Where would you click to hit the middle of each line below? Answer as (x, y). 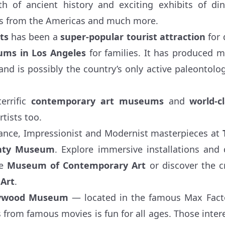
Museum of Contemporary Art (77, 165)
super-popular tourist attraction (133, 36)
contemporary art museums (97, 101)
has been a (34, 36)
